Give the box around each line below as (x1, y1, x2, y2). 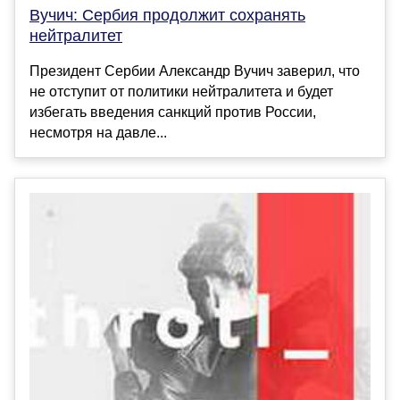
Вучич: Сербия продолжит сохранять (29, 6, 305, 25)
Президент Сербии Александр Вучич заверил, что (29, 63, 360, 79)
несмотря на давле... (29, 125, 167, 141)
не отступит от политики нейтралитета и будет (29, 84, 333, 100)
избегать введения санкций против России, (29, 104, 316, 121)
